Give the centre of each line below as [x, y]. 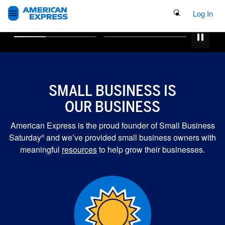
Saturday [25, 137]
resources [79, 149]
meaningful [41, 149]
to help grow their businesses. [151, 149]
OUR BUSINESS [113, 106]
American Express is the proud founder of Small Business [113, 125]
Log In [203, 13]
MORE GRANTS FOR [113, 199]
